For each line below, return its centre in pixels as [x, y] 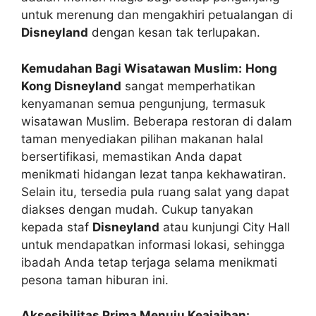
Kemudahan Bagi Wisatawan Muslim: [132, 68]
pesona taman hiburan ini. [95, 280]
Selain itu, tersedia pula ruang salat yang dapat [155, 192]
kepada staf [57, 227]
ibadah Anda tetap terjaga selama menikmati [149, 262]
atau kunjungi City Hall [225, 227]
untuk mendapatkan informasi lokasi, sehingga [153, 244]
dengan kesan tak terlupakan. [174, 32]
